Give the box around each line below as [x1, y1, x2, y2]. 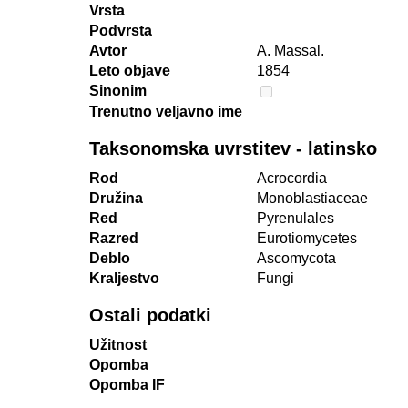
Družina [89, 190, 143, 206]
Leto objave [89, 63, 170, 78]
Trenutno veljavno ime [89, 104, 242, 119]
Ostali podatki [89, 305, 211, 325]
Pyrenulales [257, 210, 334, 226]
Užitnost [89, 337, 147, 352]
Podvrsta [89, 23, 152, 38]
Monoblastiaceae [257, 190, 368, 206]
